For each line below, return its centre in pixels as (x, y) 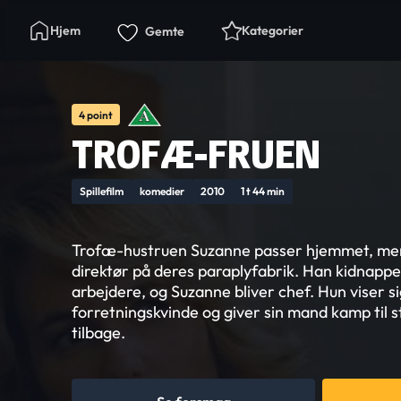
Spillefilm (102, 191)
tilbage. (98, 333)
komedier (162, 191)
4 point (96, 115)
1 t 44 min (263, 191)
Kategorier (273, 30)
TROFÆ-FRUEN (196, 154)
